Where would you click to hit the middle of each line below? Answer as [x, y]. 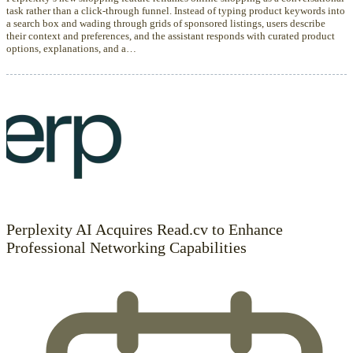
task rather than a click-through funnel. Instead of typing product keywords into [176, 10]
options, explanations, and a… [71, 48]
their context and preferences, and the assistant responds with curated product [171, 35]
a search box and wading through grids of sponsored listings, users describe [166, 23]
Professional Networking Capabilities [126, 247]
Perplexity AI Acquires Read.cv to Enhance [145, 229]
